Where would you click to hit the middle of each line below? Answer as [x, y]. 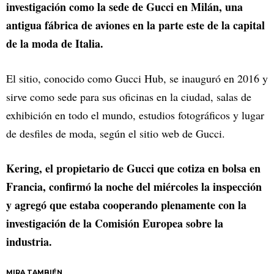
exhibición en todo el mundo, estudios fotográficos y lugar [135, 115]
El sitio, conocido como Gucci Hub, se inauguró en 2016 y [137, 78]
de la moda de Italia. [55, 43]
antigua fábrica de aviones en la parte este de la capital [135, 25]
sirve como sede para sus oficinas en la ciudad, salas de [129, 96]
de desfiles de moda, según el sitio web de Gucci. [116, 133]
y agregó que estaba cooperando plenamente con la [126, 205]
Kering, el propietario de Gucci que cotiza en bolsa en [133, 168]
